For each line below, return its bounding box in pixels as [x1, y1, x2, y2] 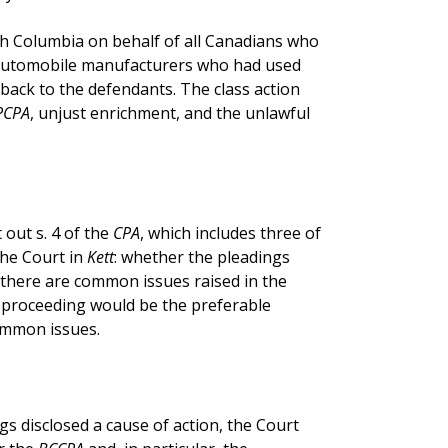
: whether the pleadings [113, 245, 290, 268]
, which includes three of [139, 221, 321, 244]
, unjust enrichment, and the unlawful [29, 101, 310, 124]
